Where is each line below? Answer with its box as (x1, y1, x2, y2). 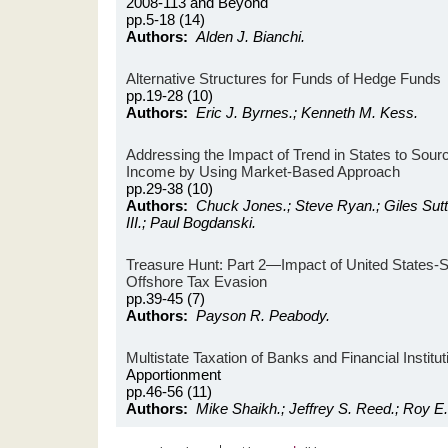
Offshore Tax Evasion (126, 273, 267, 290)
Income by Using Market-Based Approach (126, 163, 400, 180)
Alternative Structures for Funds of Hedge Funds (126, 70, 441, 87)
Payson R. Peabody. (196, 307, 330, 324)
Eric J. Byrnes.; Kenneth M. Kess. (196, 104, 418, 121)
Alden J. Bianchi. (196, 28, 305, 45)
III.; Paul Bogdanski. (126, 214, 256, 231)
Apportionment (126, 366, 221, 383)
